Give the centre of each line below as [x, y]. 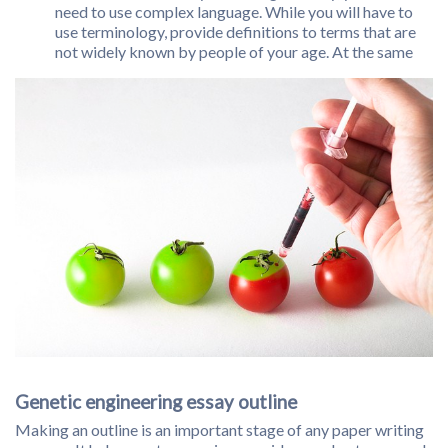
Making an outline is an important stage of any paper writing [219, 430]
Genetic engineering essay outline [156, 402]
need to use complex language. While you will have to [234, 12]
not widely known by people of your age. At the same [234, 52]
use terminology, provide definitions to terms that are [235, 32]
